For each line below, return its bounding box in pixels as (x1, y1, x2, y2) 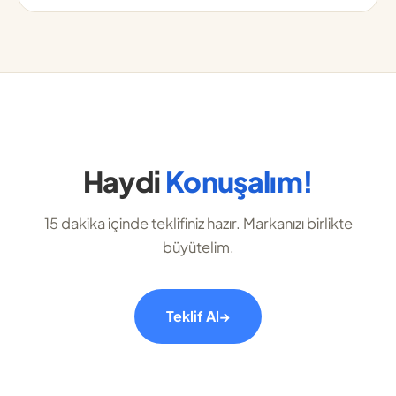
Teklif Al (166, 306, 219, 325)
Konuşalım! (164, 163, 314, 199)
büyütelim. (162, 237, 234, 256)
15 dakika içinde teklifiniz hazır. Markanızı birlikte (43, 213, 353, 232)
